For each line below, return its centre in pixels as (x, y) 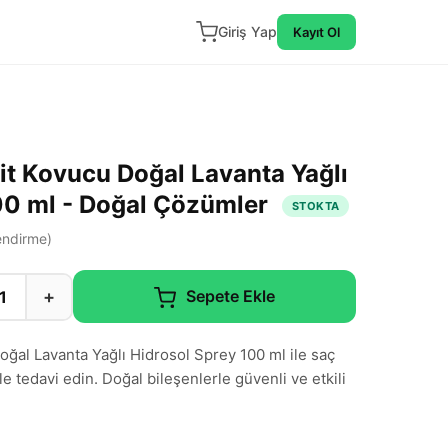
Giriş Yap (247, 31)
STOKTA (316, 206)
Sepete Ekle (230, 296)
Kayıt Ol (316, 32)
